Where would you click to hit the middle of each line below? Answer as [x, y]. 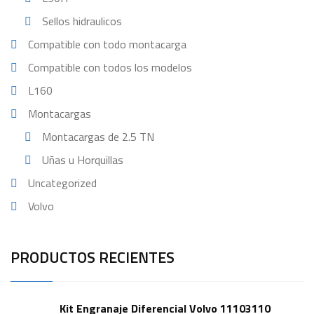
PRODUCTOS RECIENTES [93, 257]
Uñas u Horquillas [83, 159]
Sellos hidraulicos [82, 21]
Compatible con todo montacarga [107, 44]
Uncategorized [62, 183]
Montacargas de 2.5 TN [98, 136]
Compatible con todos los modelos [110, 67]
